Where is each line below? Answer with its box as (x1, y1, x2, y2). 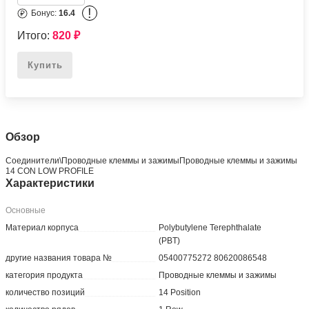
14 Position (159, 288, 201, 298)
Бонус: (31, 8, 59, 18)
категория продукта (6, 270, 83, 281)
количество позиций (6, 288, 86, 298)
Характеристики (6, 177, 95, 190)
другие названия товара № (6, 253, 112, 263)
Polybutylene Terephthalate (159, 223, 262, 233)
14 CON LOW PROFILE (6, 166, 94, 177)
